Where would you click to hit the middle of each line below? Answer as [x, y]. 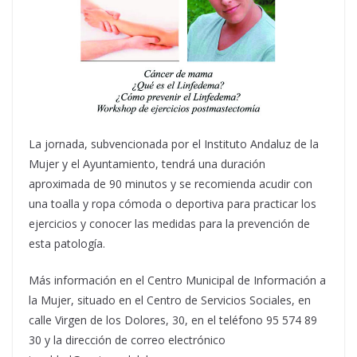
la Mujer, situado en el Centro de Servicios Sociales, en [170, 300]
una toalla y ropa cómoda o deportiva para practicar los [173, 203]
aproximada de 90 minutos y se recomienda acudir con [171, 183]
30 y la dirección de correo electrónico [127, 339]
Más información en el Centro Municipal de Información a [177, 280]
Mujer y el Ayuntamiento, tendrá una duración [147, 163]
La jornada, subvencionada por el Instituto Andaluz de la [174, 143]
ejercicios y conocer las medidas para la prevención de [169, 223]
